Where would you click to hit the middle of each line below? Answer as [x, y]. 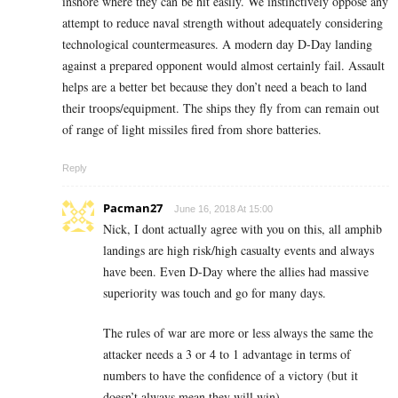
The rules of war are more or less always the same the [238, 333]
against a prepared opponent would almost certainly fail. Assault [223, 66]
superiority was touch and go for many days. [215, 293]
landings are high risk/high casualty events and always [239, 251]
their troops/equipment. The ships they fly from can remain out [221, 108]
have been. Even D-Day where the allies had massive [236, 272]
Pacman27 [133, 208]
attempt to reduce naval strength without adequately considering [223, 23]
